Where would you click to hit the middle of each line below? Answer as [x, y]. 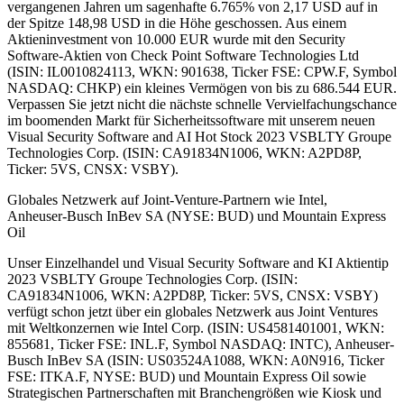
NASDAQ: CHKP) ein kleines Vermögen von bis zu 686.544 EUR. [202, 87]
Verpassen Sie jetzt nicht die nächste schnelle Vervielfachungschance [202, 104]
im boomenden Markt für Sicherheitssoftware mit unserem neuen [191, 120]
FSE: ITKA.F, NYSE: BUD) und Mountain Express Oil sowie [187, 376]
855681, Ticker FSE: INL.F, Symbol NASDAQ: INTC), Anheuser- [201, 344]
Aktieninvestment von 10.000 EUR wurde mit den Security [176, 39]
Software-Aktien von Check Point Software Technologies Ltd [183, 55]
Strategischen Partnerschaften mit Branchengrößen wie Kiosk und [194, 392]
